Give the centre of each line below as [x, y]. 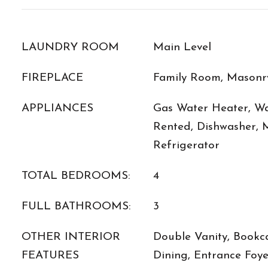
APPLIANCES [57, 109]
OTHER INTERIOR [71, 237]
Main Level [182, 48]
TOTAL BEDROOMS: [76, 176]
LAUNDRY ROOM [70, 48]
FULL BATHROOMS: [76, 207]
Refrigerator [186, 146]
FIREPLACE [52, 78]
